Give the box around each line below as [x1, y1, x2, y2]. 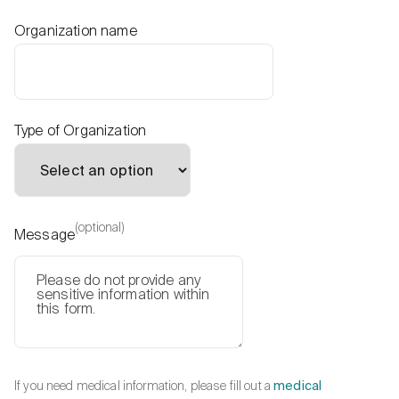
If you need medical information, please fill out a [14, 379, 274, 393]
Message [14, 229, 76, 243]
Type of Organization [14, 124, 147, 139]
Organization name [14, 24, 137, 39]
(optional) [75, 221, 126, 234]
